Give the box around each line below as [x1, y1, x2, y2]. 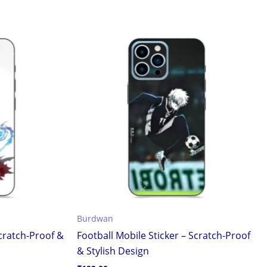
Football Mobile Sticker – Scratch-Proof [77, 229, 250, 243]
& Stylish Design [77, 244, 149, 258]
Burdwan [77, 213, 113, 225]
